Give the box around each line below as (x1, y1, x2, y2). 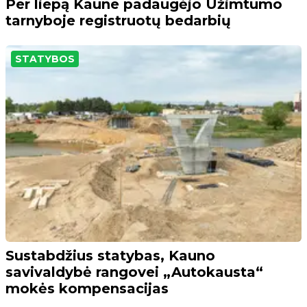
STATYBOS (15, 52, 75, 65)
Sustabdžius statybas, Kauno (5, 247, 215, 264)
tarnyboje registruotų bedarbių (5, 12, 231, 29)
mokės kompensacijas (5, 280, 169, 297)
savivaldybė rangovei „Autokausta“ (5, 263, 263, 280)
